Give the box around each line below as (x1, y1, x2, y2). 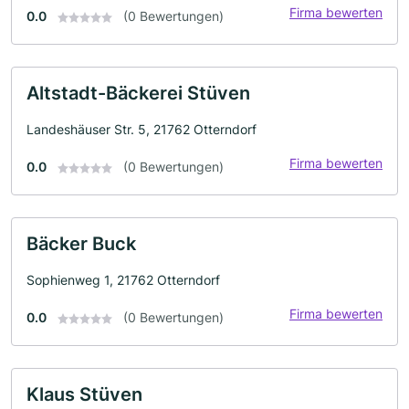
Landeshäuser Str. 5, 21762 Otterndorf (26, 121, 257, 137)
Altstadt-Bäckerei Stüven (26, 82, 250, 104)
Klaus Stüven (26, 383, 142, 405)
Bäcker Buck (26, 233, 136, 255)
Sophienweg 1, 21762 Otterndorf (26, 272, 220, 288)
